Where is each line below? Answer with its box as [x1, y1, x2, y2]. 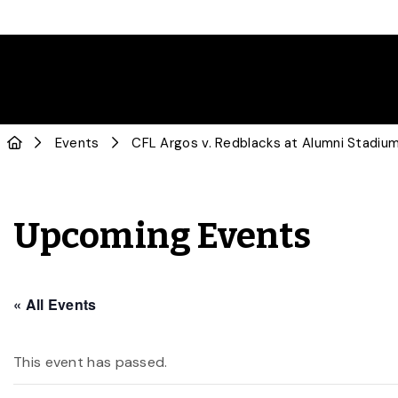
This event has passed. [13, 353, 168, 371]
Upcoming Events [13, 215, 312, 258]
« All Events [13, 294, 97, 314]
